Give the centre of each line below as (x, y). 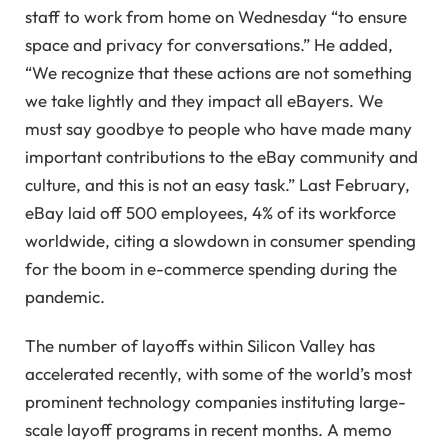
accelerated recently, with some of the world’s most (218, 373)
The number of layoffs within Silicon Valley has (200, 345)
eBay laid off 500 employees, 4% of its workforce (210, 213)
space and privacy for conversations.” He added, (209, 45)
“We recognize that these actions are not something (218, 73)
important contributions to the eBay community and (221, 157)
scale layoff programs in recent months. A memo (208, 429)
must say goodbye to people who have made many (218, 129)
